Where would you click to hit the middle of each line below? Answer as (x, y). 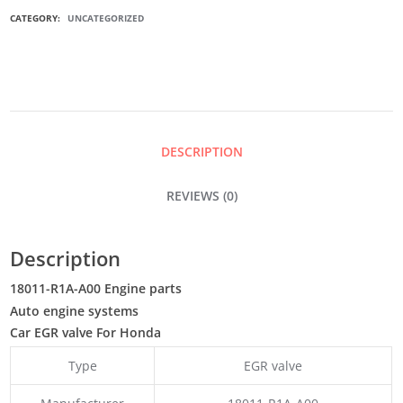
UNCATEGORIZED (106, 18)
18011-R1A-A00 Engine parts (96, 289)
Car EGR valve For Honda (86, 333)
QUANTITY (33, 94)
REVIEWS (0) (201, 196)
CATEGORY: (37, 18)
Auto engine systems (75, 310)
